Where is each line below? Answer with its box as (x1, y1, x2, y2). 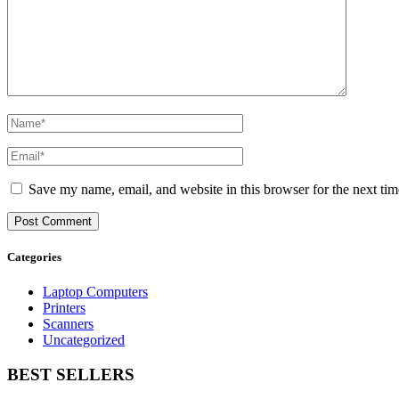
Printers (43, 300, 85, 316)
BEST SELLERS (7, 365, 134, 385)
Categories (7, 250, 61, 265)
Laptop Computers (43, 284, 148, 300)
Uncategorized (43, 332, 125, 348)
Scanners (43, 316, 94, 332)
